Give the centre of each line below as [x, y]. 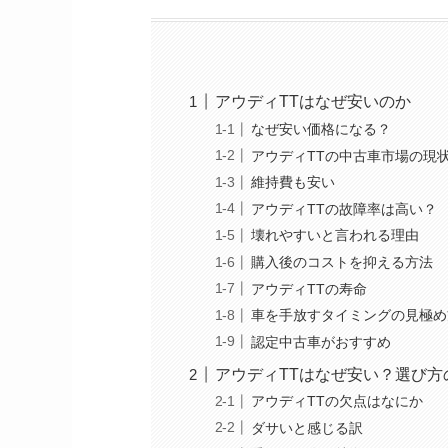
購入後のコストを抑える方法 [341, 261]
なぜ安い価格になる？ [320, 128]
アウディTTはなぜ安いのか [312, 102]
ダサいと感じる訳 [306, 427]
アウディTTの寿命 [308, 288]
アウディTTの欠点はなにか [336, 401]
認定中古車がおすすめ [320, 341]
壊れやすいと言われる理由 [334, 235]
